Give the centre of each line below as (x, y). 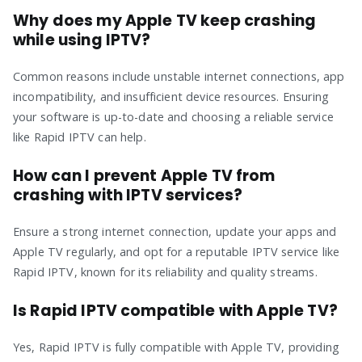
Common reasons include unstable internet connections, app (179, 76)
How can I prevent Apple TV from (144, 175)
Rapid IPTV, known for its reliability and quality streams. (165, 271)
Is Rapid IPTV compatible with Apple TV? (175, 310)
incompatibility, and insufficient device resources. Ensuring (171, 96)
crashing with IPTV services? (128, 195)
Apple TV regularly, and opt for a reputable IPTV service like (177, 251)
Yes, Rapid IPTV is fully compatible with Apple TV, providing (176, 347)
